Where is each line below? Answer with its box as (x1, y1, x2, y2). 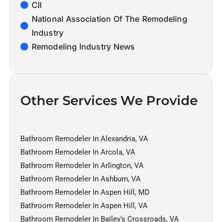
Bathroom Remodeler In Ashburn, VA (20, 174, 141, 183)
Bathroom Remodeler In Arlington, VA (20, 161, 144, 170)
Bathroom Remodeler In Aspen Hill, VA (20, 201, 148, 210)
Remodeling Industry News (32, 41, 135, 52)
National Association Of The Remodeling (32, 13, 187, 24)
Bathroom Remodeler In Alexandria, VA (20, 134, 148, 143)
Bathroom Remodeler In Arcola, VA (20, 147, 135, 157)
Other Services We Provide (20, 92, 198, 109)
